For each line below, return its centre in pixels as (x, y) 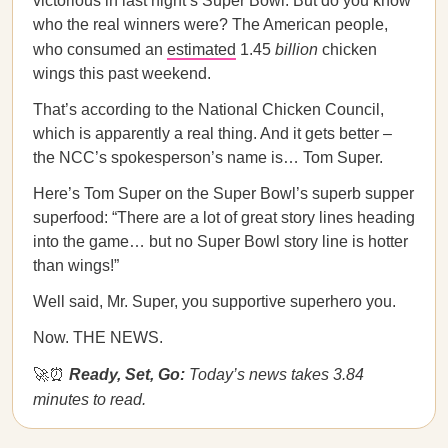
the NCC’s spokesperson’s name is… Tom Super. (208, 157)
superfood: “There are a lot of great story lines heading (224, 217)
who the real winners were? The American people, (210, 24)
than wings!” (76, 265)
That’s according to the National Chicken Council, (208, 109)
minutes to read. (89, 399)
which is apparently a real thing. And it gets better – (212, 133)
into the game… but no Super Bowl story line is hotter (220, 241)
